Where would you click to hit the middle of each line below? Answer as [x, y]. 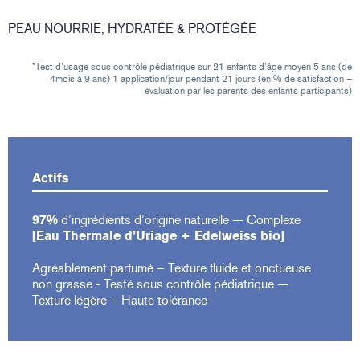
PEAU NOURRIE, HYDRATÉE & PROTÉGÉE [132, 29]
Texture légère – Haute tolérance [121, 301]
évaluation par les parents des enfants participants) [248, 91]
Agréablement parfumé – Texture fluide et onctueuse [172, 268]
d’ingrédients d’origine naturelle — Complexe [179, 220]
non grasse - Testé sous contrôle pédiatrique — [160, 284]
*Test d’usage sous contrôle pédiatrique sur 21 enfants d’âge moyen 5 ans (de [192, 67]
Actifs [50, 178]
